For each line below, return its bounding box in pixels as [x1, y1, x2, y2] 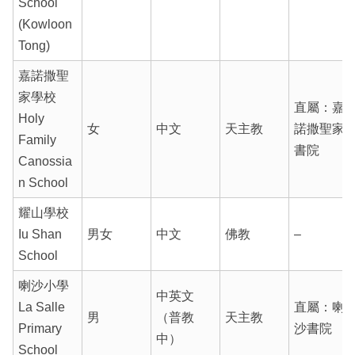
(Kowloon [17, 17, 72, 31]
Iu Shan [17, 227, 62, 241]
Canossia [17, 154, 72, 168]
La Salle [17, 300, 65, 314]
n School [17, 175, 68, 189]
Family [17, 132, 56, 147]
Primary [17, 321, 62, 335]
